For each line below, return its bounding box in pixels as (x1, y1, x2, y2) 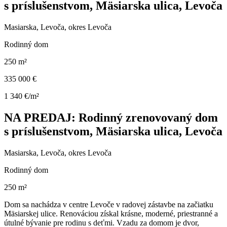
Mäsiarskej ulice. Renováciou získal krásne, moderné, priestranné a (4, 209, 218, 218)
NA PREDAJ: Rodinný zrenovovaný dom (4, 111, 218, 125)
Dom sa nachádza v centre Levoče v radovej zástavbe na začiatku (4, 200, 213, 209)
